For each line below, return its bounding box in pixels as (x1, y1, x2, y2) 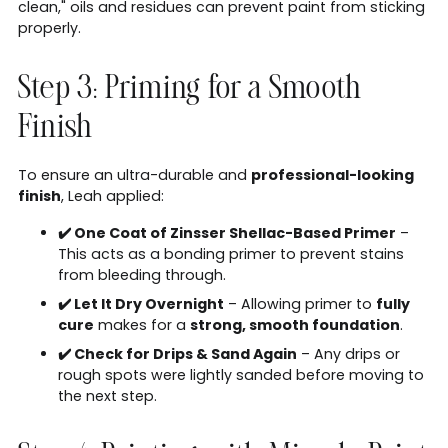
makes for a (94, 314, 190, 335)
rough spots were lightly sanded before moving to (58, 364, 424, 385)
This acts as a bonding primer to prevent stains (58, 243, 404, 264)
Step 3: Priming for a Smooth (18, 77, 363, 103)
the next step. (58, 385, 157, 406)
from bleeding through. (58, 264, 226, 285)
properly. (18, 17, 81, 38)
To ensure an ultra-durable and (18, 164, 251, 185)
